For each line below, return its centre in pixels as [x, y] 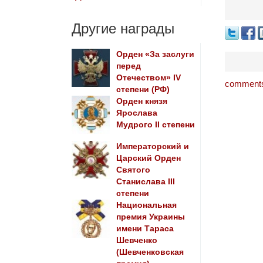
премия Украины [150, 217]
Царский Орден [148, 158]
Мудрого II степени [155, 125]
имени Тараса [145, 229]
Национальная [146, 205]
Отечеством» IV [148, 78]
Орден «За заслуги [155, 54]
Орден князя [141, 101]
